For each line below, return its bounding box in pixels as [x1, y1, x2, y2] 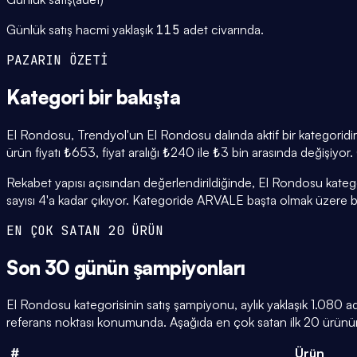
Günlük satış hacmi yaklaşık [6, 21, 156, 37]
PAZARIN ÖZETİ [6, 51, 108, 69]
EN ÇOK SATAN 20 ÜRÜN [6, 222, 163, 239]
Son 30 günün [6, 255, 133, 280]
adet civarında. [179, 21, 264, 37]
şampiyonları [132, 255, 246, 280]
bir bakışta [88, 84, 181, 109]
